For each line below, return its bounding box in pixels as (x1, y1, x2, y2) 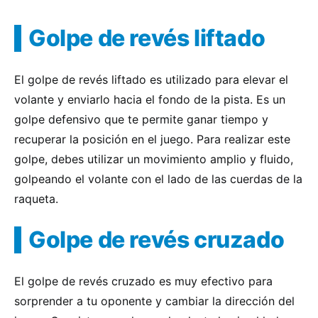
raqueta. (14, 192, 58, 206)
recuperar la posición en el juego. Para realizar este (14, 132, 290, 146)
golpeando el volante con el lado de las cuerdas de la (14, 172, 302, 186)
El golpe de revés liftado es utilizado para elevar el (14, 72, 288, 87)
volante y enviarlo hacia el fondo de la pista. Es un (14, 92, 285, 106)
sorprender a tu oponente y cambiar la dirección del (14, 294, 295, 308)
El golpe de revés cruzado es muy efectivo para (14, 274, 273, 288)
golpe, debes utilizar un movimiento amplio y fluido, (14, 152, 293, 166)
